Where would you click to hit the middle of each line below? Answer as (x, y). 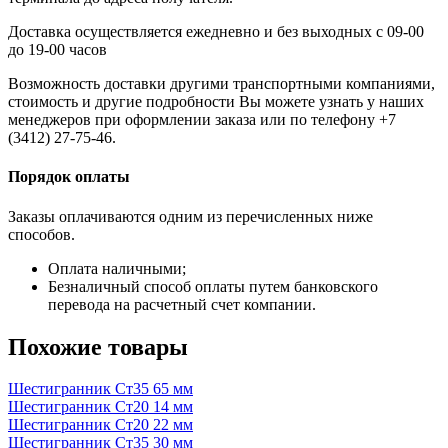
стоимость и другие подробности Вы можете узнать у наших (216, 102)
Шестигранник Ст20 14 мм (100, 407)
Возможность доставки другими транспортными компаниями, (221, 84)
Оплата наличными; (117, 268)
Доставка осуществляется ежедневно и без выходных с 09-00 (216, 32)
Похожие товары (98, 346)
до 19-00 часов (57, 50)
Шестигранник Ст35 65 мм (100, 389)
